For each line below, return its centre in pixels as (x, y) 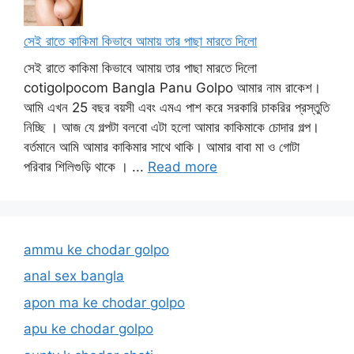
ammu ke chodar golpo (96, 249)
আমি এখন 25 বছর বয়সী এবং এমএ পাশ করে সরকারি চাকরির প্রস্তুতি (177, 107)
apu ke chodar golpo (88, 329)
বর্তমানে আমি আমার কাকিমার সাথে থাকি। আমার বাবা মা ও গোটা (162, 147)
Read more (183, 166)
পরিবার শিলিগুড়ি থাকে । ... (86, 166)
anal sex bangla (74, 276)
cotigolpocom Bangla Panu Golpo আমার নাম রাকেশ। (172, 87)
